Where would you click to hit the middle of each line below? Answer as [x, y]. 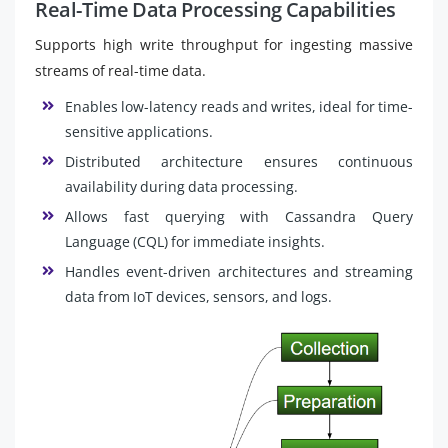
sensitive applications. [139, 131]
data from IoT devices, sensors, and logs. [198, 296]
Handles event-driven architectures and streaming [239, 271]
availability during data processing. [181, 186]
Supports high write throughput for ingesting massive [224, 44]
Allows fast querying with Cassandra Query [239, 216]
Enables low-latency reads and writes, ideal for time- [239, 106]
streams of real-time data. [120, 70]
